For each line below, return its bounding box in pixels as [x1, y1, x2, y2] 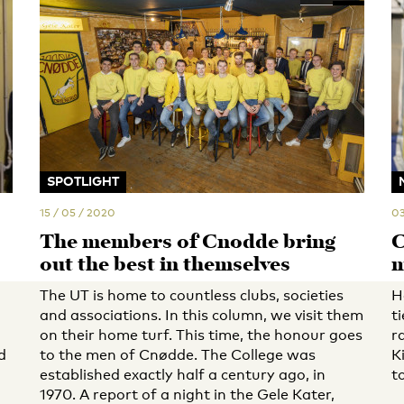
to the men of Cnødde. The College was [40, 346, 316, 363]
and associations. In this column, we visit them [40, 307, 363, 324]
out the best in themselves [40, 250, 290, 281]
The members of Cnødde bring [40, 227, 335, 259]
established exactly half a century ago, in [40, 366, 326, 383]
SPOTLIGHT [47, 173, 119, 188]
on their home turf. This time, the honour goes [40, 326, 363, 344]
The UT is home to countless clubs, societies [40, 287, 344, 304]
